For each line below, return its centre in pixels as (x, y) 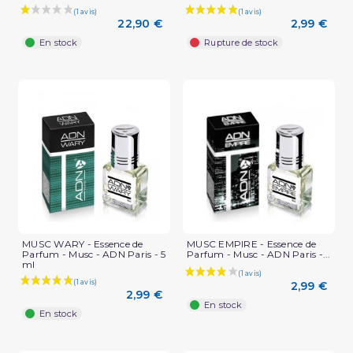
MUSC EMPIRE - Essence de (251, 243)
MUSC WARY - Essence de (83, 243)
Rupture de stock (241, 43)
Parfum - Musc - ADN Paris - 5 (94, 254)
